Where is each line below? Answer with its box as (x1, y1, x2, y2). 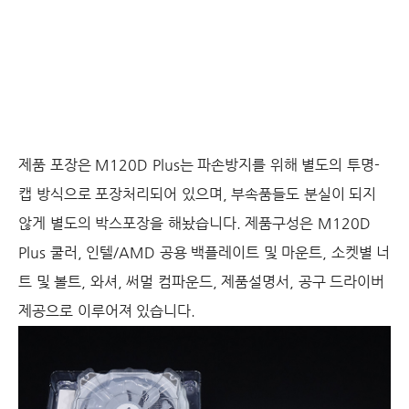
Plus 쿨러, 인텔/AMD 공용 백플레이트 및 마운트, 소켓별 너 (18, 244, 390, 261)
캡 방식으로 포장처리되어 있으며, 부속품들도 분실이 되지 (18, 185, 376, 203)
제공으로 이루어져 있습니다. (18, 302, 195, 320)
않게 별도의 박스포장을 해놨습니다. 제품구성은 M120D (18, 215, 371, 232)
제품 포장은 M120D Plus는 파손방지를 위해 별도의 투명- (18, 156, 380, 173)
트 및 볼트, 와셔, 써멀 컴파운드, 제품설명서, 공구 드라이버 (18, 273, 384, 290)
